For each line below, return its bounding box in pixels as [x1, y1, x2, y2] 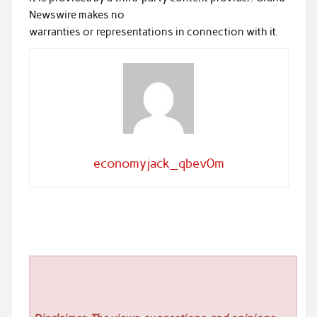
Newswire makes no [28, 8, 125, 21]
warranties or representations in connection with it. [28, 25, 278, 38]
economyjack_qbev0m [93, 156, 224, 172]
